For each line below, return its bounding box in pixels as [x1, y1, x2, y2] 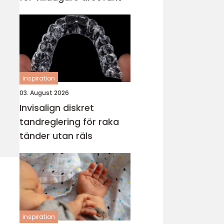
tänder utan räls [19, 129, 92, 142]
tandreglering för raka [19, 115, 119, 128]
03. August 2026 [19, 88, 69, 97]
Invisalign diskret [19, 101, 63, 114]
